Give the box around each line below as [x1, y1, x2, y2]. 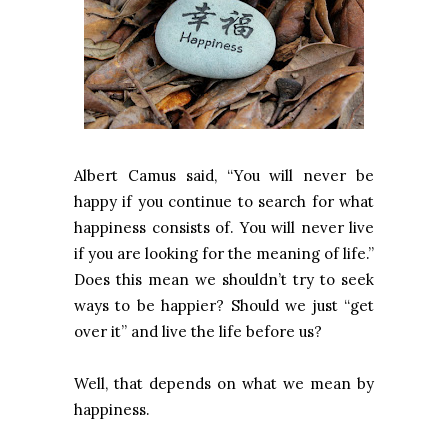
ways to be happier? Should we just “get [74, 296, 374, 316]
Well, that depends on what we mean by [74, 374, 374, 394]
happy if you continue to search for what [74, 192, 374, 212]
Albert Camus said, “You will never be [74, 166, 374, 186]
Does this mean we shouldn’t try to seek [74, 270, 374, 290]
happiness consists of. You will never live [74, 218, 374, 238]
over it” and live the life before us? [74, 322, 322, 342]
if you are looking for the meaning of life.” [74, 244, 374, 264]
